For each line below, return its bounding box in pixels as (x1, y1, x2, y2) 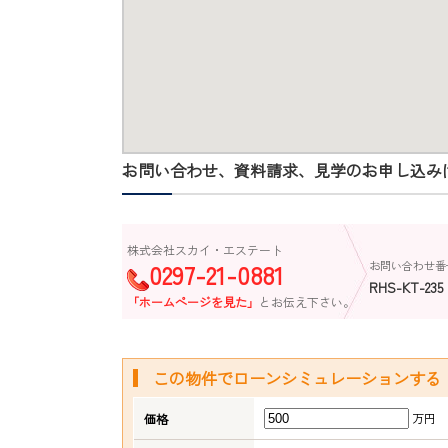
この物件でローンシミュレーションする (153, 366, 441, 390)
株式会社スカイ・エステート (127, 241, 283, 258)
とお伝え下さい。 (259, 293, 355, 310)
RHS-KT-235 (369, 277, 443, 297)
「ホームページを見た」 (127, 293, 259, 310)
